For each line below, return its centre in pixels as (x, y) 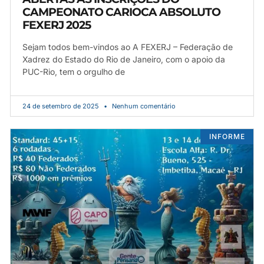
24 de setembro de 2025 (62, 106)
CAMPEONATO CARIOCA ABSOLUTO (121, 12)
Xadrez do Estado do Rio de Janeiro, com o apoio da (124, 59)
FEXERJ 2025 (57, 25)
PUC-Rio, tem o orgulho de (74, 71)
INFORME (227, 136)
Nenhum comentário (143, 106)
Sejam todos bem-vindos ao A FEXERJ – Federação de (128, 47)
